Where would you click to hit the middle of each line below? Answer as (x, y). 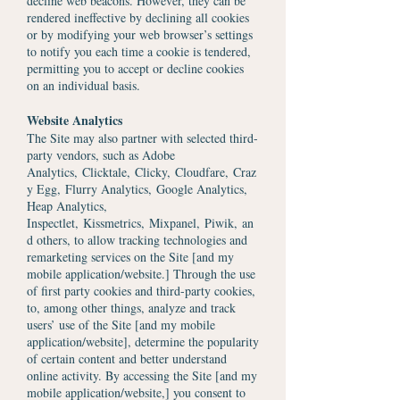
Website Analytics (75, 120)
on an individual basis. (83, 85)
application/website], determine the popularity (143, 342)
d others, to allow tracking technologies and (137, 240)
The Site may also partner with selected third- (142, 138)
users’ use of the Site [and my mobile (121, 325)
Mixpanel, (175, 223)
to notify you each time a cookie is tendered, (139, 51)
